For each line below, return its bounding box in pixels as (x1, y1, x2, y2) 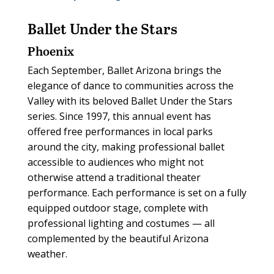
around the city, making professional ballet (27, 140, 224, 154)
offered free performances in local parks (27, 125, 213, 139)
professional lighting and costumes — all (27, 217, 215, 231)
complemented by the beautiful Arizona (27, 232, 209, 246)
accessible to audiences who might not (27, 155, 204, 169)
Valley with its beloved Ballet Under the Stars (27, 94, 232, 108)
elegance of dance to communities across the (27, 79, 234, 93)
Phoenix (27, 42, 74, 60)
